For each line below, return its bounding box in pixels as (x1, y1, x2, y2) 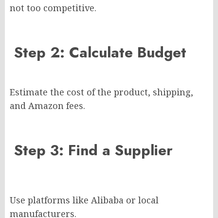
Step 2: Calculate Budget (10, 42, 186, 63)
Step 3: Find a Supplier (10, 140, 173, 161)
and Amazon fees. (10, 100, 85, 112)
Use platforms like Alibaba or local (10, 194, 159, 206)
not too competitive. (10, 2, 96, 14)
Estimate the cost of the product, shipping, (10, 86, 193, 98)
